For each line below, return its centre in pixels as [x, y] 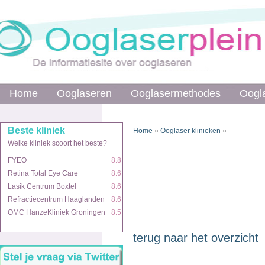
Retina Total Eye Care [43, 173]
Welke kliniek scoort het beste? [57, 143]
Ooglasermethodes [176, 93]
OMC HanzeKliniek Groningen [56, 212]
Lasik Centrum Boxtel [42, 186]
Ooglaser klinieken [190, 131]
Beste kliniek [36, 130]
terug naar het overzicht [196, 238]
